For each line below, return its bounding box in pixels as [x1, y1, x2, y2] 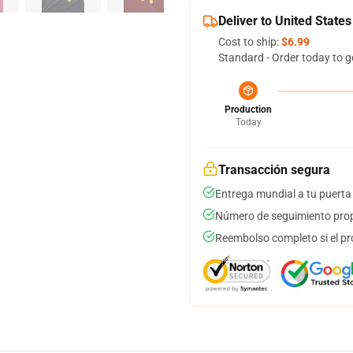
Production [225, 104, 272, 115]
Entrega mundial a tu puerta [215, 188, 351, 200]
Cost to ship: [218, 35, 281, 48]
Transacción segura [218, 162, 330, 177]
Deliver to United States [218, 13, 351, 28]
